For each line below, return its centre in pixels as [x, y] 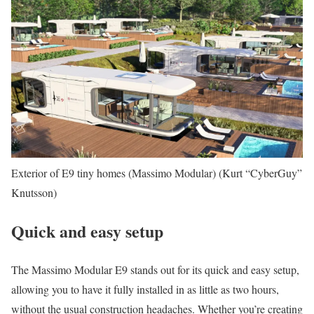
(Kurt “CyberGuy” [260, 173]
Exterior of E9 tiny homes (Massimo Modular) [114, 173]
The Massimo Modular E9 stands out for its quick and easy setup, [155, 269]
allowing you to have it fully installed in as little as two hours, [145, 289]
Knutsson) [34, 193]
